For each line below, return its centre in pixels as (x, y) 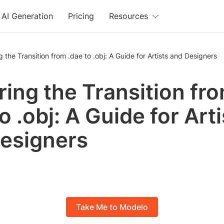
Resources (129, 16)
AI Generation (27, 16)
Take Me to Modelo (112, 207)
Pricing (81, 16)
